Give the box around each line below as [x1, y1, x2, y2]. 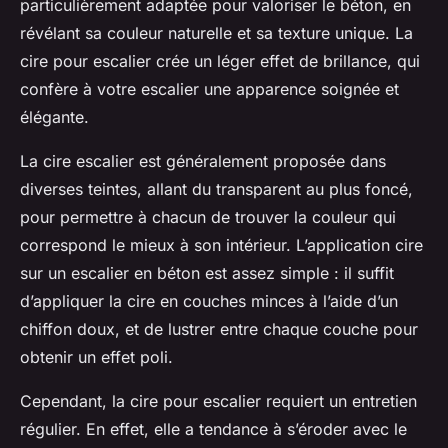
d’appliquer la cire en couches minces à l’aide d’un [20, 290, 398, 311]
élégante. [20, 106, 89, 127]
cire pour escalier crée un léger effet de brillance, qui [20, 50, 420, 71]
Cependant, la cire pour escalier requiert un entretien [20, 390, 417, 411]
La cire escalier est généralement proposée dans [20, 150, 386, 171]
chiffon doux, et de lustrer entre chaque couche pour [20, 318, 418, 339]
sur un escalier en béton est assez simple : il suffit [20, 262, 394, 283]
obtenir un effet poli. [20, 346, 173, 367]
